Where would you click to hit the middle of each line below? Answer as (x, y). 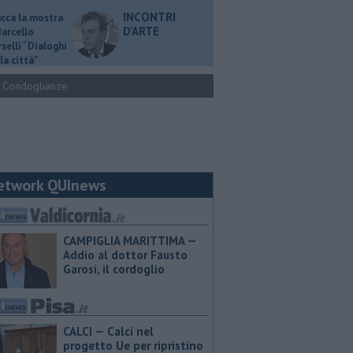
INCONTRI (149, 17)
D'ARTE (141, 31)
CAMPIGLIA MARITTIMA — (130, 241)
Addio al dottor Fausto (125, 255)
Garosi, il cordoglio (114, 269)
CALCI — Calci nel (108, 331)
